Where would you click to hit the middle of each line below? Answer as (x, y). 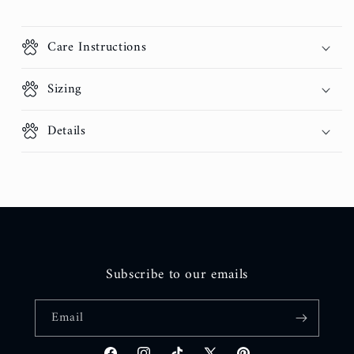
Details (67, 131)
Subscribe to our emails (177, 275)
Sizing (65, 89)
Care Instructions (97, 47)
